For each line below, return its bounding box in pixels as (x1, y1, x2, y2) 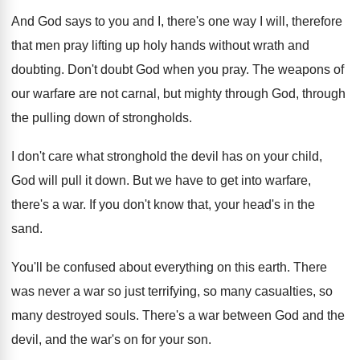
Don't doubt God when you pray (67, 63, 246, 76)
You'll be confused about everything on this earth (11, 260, 287, 274)
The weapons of (252, 63, 344, 76)
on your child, (246, 149, 322, 163)
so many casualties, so (203, 284, 333, 298)
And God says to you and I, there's (11, 14, 205, 28)
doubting (11, 63, 61, 76)
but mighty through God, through (163, 87, 346, 100)
